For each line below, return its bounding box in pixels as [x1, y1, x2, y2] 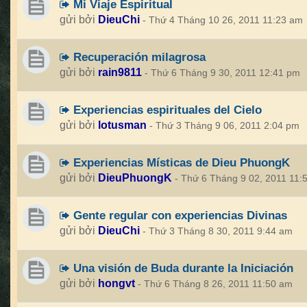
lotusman [98, 119, 147, 131]
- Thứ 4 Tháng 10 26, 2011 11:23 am [143, 15, 303, 25]
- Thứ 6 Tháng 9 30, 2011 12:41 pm [145, 68, 300, 78]
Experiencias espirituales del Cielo [70, 103, 262, 116]
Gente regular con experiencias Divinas [70, 208, 287, 222]
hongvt [98, 278, 135, 289]
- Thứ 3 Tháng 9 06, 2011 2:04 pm [149, 121, 299, 131]
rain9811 [98, 66, 142, 78]
